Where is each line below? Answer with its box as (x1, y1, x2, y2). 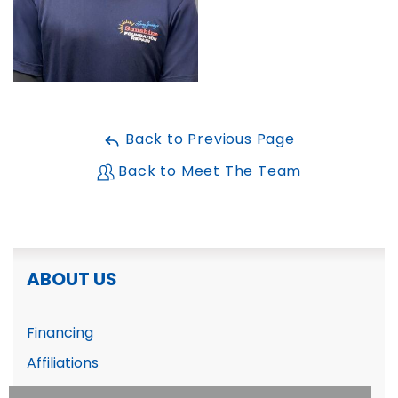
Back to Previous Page (121, 133, 295, 148)
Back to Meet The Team (114, 165, 302, 180)
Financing (27, 327, 93, 342)
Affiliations (27, 357, 99, 372)
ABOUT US (27, 272, 117, 291)
